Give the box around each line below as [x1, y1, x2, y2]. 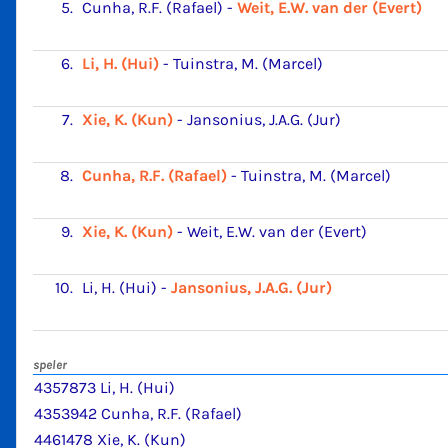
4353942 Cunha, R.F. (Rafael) [34, 403, 242, 423]
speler [33, 356, 67, 372]
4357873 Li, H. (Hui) [34, 377, 175, 397]
